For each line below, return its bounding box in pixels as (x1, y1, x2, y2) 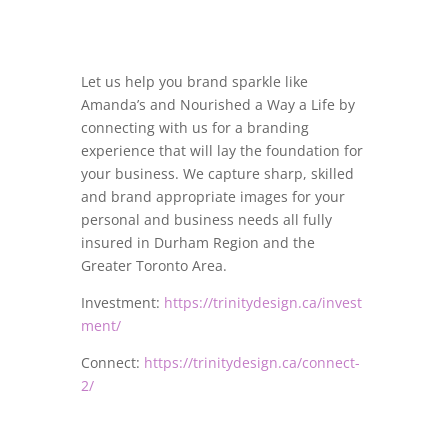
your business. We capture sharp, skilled (80, 164, 354, 183)
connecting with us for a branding (80, 118, 309, 137)
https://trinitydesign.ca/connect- (143, 353, 360, 372)
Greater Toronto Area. (80, 256, 227, 275)
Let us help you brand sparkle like (80, 72, 308, 91)
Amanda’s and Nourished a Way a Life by (80, 95, 355, 114)
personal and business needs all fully (80, 210, 332, 229)
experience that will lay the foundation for (80, 141, 363, 160)
